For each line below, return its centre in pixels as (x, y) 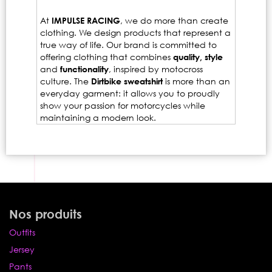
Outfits (22, 233)
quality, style (198, 57)
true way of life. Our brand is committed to (128, 45)
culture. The (66, 81)
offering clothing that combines (107, 57)
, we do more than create (174, 21)
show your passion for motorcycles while (123, 106)
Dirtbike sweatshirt (127, 81)
